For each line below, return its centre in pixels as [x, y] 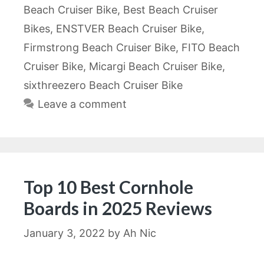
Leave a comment [82, 104]
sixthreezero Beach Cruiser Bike [103, 85]
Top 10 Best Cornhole [108, 187]
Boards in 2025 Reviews [118, 208]
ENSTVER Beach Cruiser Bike [129, 29]
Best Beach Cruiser [171, 10]
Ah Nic [140, 233]
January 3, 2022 [64, 233]
